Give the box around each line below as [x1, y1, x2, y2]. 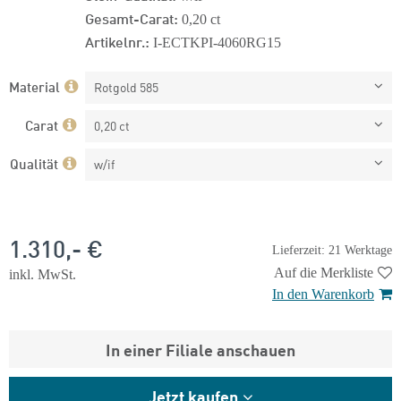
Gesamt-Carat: [85, 7, 178, 28]
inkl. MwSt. [9, 267, 76, 282]
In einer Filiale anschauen [106, 337, 295, 361]
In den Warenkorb [272, 286, 374, 302]
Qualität [10, 153, 58, 173]
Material [9, 76, 60, 96]
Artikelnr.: [85, 30, 149, 51]
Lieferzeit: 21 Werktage [272, 243, 392, 257]
